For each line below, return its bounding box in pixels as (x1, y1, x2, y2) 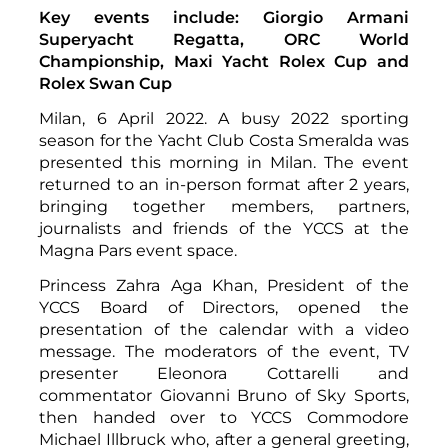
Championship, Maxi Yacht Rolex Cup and (39, 51, 409, 71)
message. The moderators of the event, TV (39, 341, 409, 361)
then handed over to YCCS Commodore (39, 407, 409, 427)
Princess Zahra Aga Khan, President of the (39, 275, 409, 295)
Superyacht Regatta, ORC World (39, 29, 409, 49)
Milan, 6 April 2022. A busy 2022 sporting (39, 108, 409, 128)
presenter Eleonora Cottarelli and (39, 363, 409, 383)
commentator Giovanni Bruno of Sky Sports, (39, 385, 409, 405)
